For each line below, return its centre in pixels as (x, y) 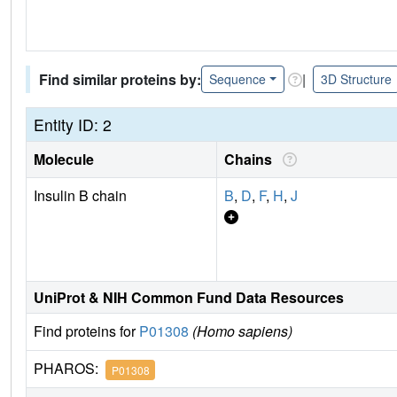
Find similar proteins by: (120, 79)
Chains (252, 160)
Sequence (237, 79)
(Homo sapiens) (242, 331)
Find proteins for (86, 331)
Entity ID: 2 (73, 125)
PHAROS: (70, 369)
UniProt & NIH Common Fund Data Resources (189, 298)
